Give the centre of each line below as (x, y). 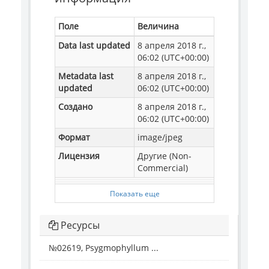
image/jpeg (160, 137)
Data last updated (94, 45)
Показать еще (134, 193)
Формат (74, 137)
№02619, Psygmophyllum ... (104, 247)
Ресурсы (79, 225)
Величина (158, 26)
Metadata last (86, 76)
